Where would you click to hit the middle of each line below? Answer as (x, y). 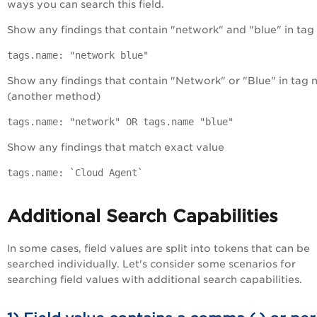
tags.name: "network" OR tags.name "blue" (120, 122)
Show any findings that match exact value (116, 147)
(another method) (54, 96)
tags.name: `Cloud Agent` (75, 173)
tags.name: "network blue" (78, 55)
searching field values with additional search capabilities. (155, 279)
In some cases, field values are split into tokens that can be (158, 248)
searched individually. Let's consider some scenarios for (151, 264)
